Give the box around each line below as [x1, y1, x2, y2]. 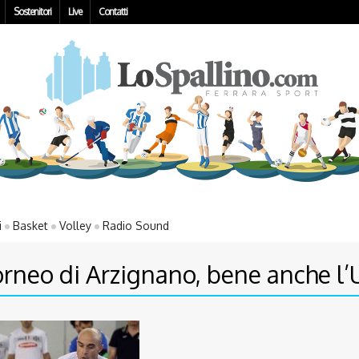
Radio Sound [103, 219, 169, 233]
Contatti [99, 6, 127, 18]
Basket [13, 219, 48, 233]
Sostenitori [14, 6, 51, 18]
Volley [59, 219, 91, 233]
